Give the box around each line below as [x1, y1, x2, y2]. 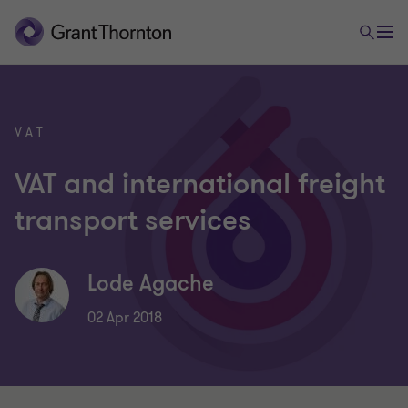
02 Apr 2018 [87, 308, 162, 328]
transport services [15, 201, 251, 240]
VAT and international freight [15, 165, 385, 203]
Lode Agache [87, 270, 214, 298]
